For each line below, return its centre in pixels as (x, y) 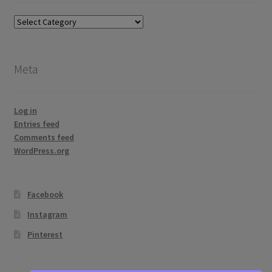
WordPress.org (41, 151)
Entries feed (36, 124)
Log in (25, 111)
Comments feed (44, 138)
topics (25, 34)
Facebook (46, 194)
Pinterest (45, 234)
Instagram (48, 214)
